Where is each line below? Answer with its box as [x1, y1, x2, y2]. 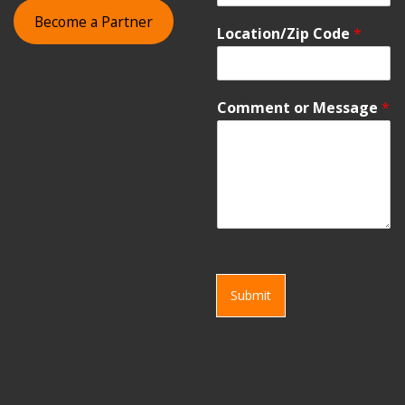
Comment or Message [217, 98, 381, 118]
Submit [231, 287, 271, 305]
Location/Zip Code [217, 24, 353, 44]
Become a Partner [33, 11, 153, 32]
